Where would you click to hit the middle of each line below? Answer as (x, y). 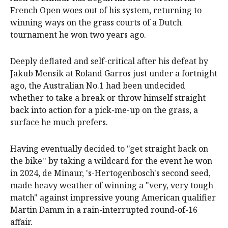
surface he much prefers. (59, 122)
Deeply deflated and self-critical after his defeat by (109, 61)
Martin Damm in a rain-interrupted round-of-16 (104, 210)
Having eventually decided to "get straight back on (109, 149)
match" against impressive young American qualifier (113, 198)
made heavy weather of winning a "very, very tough (112, 186)
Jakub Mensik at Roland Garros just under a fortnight (114, 74)
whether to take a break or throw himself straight (108, 98)
